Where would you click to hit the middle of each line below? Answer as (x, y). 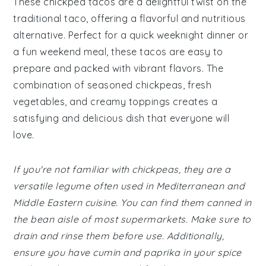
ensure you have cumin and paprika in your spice (127, 252)
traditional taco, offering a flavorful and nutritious (129, 18)
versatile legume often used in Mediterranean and (129, 186)
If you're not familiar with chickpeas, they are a (122, 169)
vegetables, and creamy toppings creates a (115, 102)
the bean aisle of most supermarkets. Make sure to (132, 219)
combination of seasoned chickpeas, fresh (113, 85)
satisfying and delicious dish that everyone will (121, 118)
